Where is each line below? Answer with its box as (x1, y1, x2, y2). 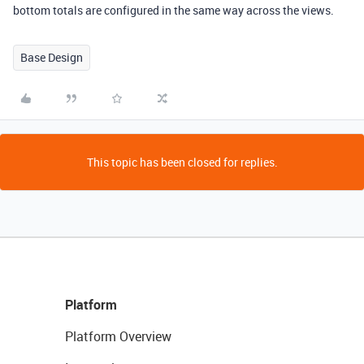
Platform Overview (65, 327, 171, 345)
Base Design (20, 50, 83, 65)
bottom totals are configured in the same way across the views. (13, 2, 334, 18)
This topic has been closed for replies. (86, 154, 278, 170)
